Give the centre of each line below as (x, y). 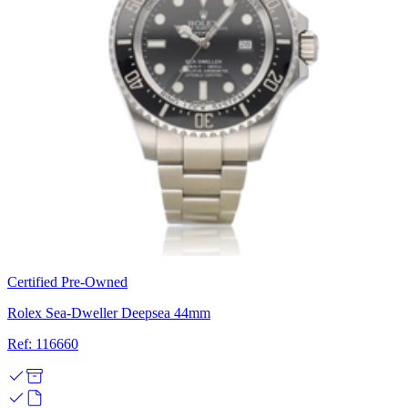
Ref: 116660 (43, 343)
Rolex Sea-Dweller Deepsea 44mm (109, 312)
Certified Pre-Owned (67, 281)
